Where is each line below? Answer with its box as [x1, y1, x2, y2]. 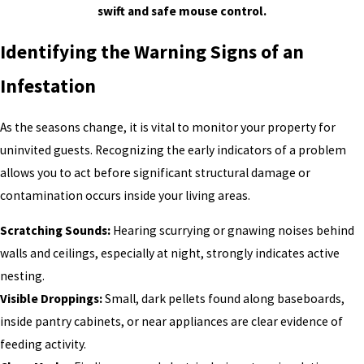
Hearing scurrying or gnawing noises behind [110, 223, 354, 239]
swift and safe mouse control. [97, 2, 266, 19]
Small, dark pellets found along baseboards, [102, 291, 344, 307]
